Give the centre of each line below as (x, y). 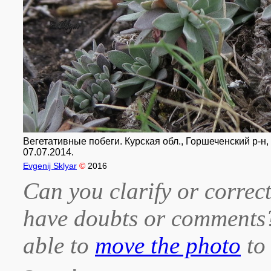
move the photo (168, 245)
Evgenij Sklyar (50, 166)
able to (59, 245)
